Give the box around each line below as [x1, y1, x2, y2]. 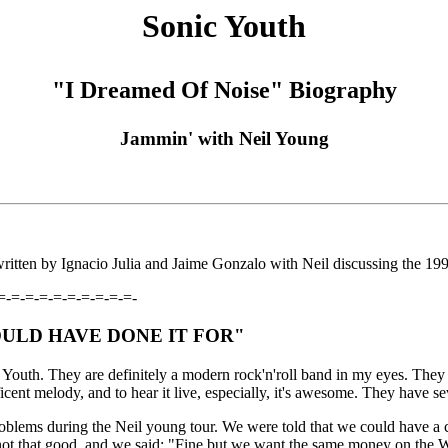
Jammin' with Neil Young [119, 128, 329, 149]
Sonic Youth [142, 8, 306, 44]
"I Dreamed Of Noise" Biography [51, 77, 397, 103]
